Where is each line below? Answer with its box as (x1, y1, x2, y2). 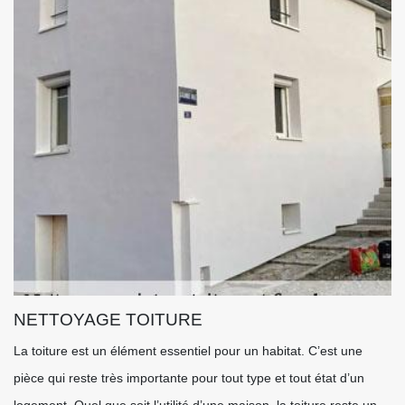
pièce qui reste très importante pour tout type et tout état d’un (14, 371, 364, 385)
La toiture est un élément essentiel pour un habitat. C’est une (14, 344, 363, 358)
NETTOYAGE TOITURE (14, 310, 202, 329)
